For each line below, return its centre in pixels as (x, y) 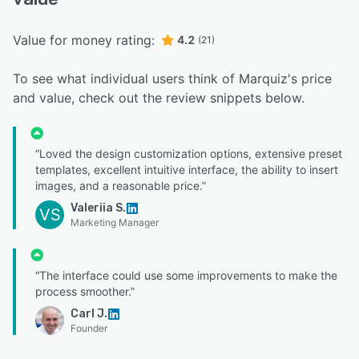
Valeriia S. (98, 208)
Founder (89, 329)
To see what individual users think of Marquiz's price (172, 79)
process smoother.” (85, 292)
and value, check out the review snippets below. (159, 98)
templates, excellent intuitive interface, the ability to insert (187, 170)
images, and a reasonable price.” (121, 186)
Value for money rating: (84, 40)
